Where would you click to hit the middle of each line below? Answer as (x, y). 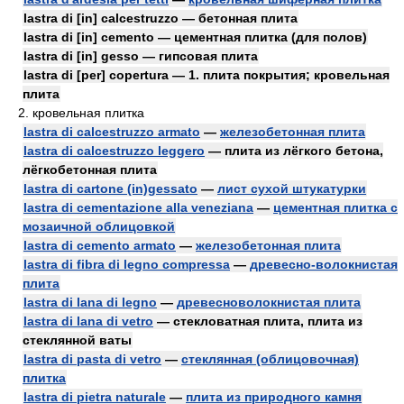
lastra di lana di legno (90, 302)
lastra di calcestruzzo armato (112, 132)
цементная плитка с (335, 207)
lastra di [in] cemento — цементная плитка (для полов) (195, 37)
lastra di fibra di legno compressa (127, 264)
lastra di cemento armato (100, 245)
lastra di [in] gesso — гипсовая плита (141, 56)
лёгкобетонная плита (90, 170)
